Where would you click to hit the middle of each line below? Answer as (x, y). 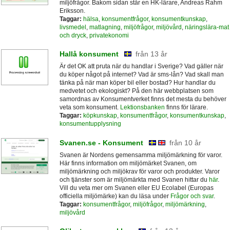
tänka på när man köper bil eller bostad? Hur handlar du (137, 83)
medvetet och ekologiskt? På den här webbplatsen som (136, 91)
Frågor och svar (192, 196)
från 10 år (185, 142)
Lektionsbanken (142, 108)
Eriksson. (72, 11)
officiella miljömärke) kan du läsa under (115, 196)
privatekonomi (109, 36)
